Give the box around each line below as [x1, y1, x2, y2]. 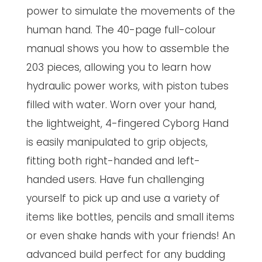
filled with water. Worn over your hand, [26, 97, 216, 112]
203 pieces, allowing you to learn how [26, 60, 211, 74]
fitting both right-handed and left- [26, 153, 200, 168]
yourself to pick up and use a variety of [26, 191, 220, 205]
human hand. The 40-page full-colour [26, 22, 216, 37]
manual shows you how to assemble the [26, 41, 229, 56]
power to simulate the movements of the [26, 4, 235, 18]
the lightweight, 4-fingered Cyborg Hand [26, 116, 229, 130]
